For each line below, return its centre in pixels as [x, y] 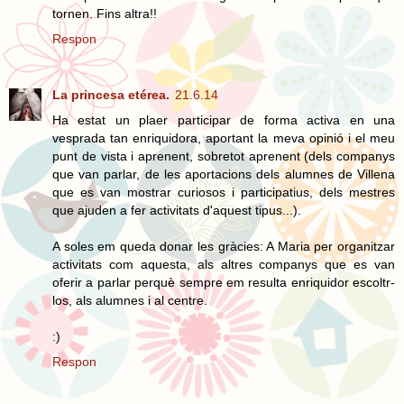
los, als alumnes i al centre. [130, 300]
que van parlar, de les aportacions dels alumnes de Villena [224, 174]
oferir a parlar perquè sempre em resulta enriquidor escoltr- [224, 282]
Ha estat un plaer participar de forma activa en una [224, 119]
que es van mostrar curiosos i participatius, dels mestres [224, 192]
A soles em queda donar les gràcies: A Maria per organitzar [224, 246]
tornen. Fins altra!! [105, 13]
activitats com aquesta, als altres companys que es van [224, 264]
